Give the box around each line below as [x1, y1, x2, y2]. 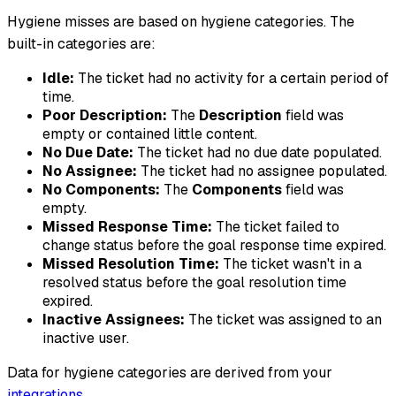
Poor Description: [42, 105, 167, 125]
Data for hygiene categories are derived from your [7, 362, 332, 382]
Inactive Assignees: [42, 309, 185, 329]
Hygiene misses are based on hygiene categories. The [7, 11, 354, 31]
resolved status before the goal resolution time [42, 272, 346, 292]
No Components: [42, 179, 160, 199]
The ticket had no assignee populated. [137, 161, 387, 180]
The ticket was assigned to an [185, 309, 382, 329]
